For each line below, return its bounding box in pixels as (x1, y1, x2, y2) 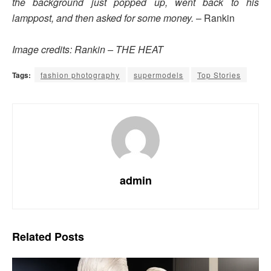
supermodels (134, 70, 183, 80)
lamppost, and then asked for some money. (12, 11, 194, 25)
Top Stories (197, 70, 241, 80)
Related (12, 229, 51, 245)
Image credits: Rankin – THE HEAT (12, 42, 163, 57)
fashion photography (41, 70, 120, 80)
